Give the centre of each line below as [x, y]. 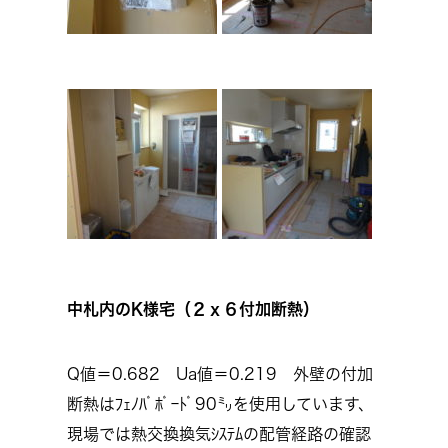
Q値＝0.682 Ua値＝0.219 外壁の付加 [220, 374]
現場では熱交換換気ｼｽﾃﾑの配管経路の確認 [219, 434]
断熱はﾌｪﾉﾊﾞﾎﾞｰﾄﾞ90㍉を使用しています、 [220, 404]
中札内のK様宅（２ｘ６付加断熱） [193, 309]
